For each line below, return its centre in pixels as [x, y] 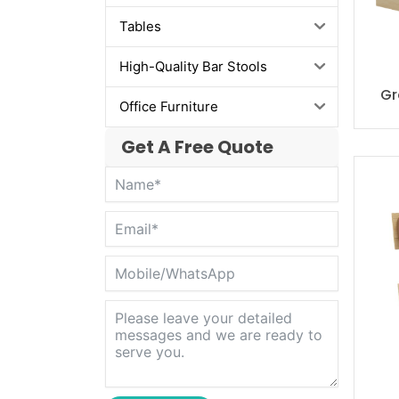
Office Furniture [168, 107]
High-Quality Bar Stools [193, 67]
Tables [140, 27]
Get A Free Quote [197, 147]
